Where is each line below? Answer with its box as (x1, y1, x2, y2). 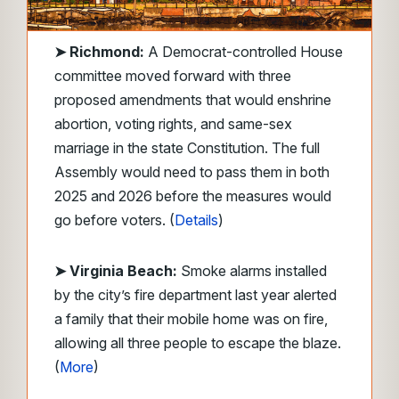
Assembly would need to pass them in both (54, 163, 330, 181)
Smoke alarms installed (177, 262, 327, 280)
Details (175, 211, 218, 229)
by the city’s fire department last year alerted (54, 286, 337, 304)
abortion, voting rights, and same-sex (54, 115, 292, 133)
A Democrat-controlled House (144, 43, 343, 61)
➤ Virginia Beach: (54, 262, 177, 280)
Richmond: (69, 43, 144, 61)
